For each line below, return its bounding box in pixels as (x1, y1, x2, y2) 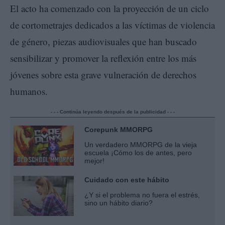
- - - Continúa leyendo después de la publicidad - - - (50, 109, 175, 115)
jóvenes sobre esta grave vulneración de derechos (10, 68, 196, 81)
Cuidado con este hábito (84, 176, 169, 184)
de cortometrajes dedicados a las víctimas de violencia (10, 19, 215, 32)
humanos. (10, 85, 48, 98)
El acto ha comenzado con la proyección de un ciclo (10, 2, 209, 15)
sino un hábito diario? (84, 199, 153, 207)
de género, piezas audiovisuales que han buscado (10, 35, 197, 48)
